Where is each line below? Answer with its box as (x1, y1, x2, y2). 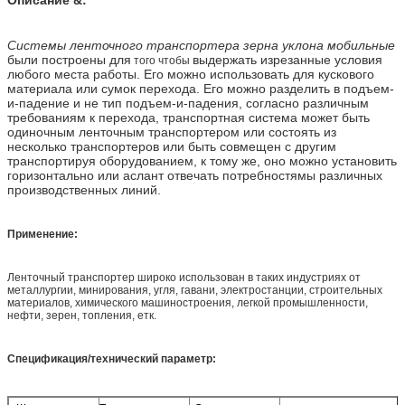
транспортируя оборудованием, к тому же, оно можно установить (7, 153, 397, 168)
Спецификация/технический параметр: (7, 352, 216, 365)
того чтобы (131, 53, 193, 67)
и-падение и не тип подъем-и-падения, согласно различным (7, 95, 369, 110)
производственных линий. (7, 182, 161, 197)
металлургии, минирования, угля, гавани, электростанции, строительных (7, 283, 382, 297)
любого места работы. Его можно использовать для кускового (7, 66, 374, 81)
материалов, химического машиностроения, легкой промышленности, (7, 296, 368, 309)
